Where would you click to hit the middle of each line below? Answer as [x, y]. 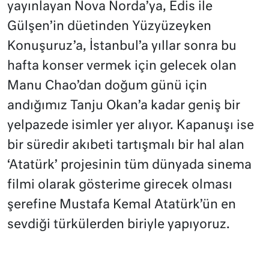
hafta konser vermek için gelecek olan [122, 66]
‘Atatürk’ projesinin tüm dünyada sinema [129, 165]
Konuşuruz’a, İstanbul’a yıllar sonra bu [122, 46]
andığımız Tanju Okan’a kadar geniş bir [124, 106]
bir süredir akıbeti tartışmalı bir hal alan [126, 145]
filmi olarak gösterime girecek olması [120, 185]
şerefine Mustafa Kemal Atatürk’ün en [122, 205]
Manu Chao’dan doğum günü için [107, 86]
